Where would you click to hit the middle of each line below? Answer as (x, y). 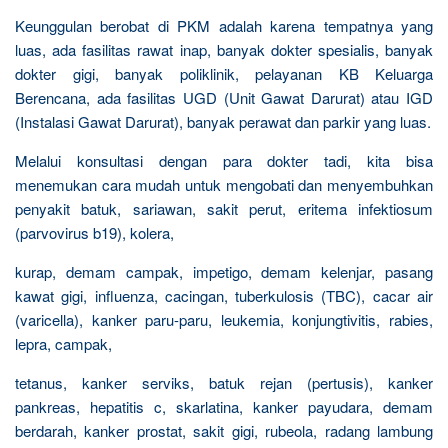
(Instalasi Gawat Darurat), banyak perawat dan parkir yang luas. (223, 121)
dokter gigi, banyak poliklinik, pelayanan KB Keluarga (224, 73)
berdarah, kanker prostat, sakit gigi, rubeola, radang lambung (224, 430)
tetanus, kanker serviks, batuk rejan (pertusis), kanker (224, 382)
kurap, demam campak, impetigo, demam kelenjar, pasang (224, 271)
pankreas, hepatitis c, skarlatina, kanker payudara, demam (224, 406)
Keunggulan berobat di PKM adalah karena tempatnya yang (224, 25)
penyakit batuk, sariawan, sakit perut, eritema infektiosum (224, 208)
